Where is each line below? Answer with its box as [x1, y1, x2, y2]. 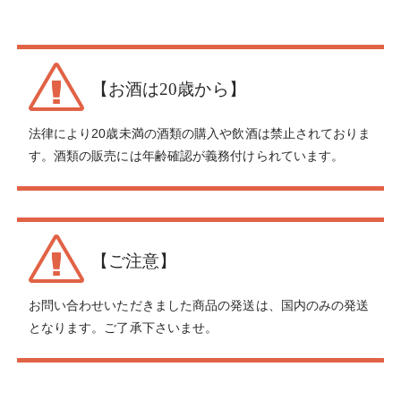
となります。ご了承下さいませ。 [28, 320, 218, 336]
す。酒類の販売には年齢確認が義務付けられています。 [28, 148, 345, 163]
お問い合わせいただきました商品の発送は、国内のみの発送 [28, 298, 370, 313]
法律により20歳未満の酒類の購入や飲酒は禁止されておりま [28, 125, 371, 141]
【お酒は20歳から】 [90, 79, 246, 98]
